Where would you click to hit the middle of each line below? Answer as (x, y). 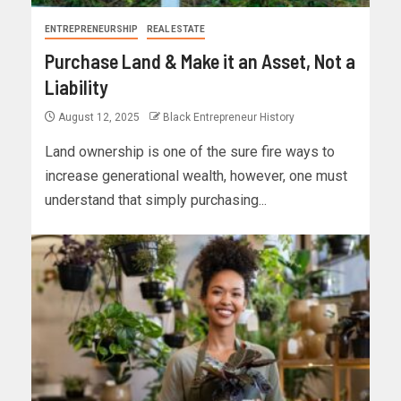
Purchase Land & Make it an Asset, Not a (200, 61)
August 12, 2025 (99, 118)
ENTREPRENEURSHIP (91, 30)
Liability (77, 87)
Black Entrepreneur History (229, 118)
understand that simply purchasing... (156, 200)
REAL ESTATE (176, 30)
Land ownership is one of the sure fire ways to (190, 152)
